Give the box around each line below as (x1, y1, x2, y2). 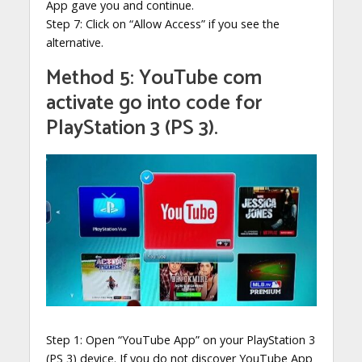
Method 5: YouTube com (45, 61, 262, 96)
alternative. (45, 35, 103, 51)
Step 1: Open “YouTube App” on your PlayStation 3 (45, 332, 315, 348)
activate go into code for (45, 86, 262, 121)
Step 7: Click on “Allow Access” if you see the (45, 16, 280, 32)
